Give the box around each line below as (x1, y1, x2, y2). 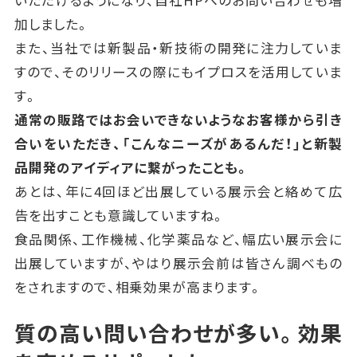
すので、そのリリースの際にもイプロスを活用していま (14, 62, 343, 81)
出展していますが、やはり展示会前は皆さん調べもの (14, 253, 343, 273)
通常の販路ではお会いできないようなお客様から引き (14, 110, 343, 129)
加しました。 (14, 14, 90, 33)
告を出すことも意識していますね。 (14, 206, 226, 225)
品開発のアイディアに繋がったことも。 (14, 158, 249, 177)
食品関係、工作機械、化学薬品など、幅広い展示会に (14, 229, 343, 249)
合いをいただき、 (14, 134, 123, 153)
